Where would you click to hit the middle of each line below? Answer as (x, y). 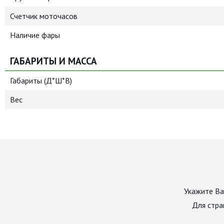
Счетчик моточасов (44, 16)
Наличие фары (35, 35)
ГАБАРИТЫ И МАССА (53, 61)
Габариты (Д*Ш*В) (41, 80)
